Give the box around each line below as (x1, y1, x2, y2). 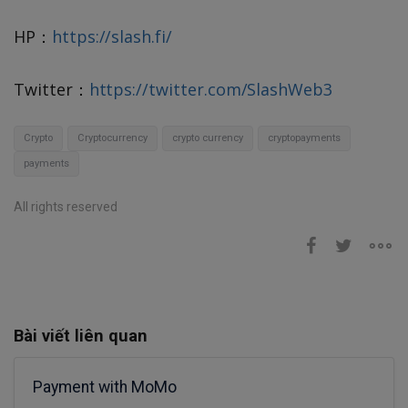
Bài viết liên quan (14, 326, 148, 346)
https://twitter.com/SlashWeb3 (88, 78, 333, 101)
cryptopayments (268, 132, 341, 145)
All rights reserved (14, 199, 117, 215)
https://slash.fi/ (51, 25, 172, 48)
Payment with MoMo (33, 378, 177, 397)
